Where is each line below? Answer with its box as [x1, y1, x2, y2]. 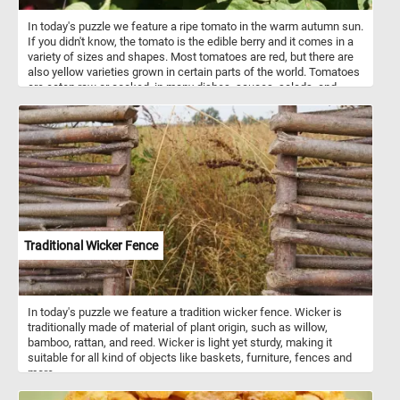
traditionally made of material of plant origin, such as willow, [28, 320, 328, 334]
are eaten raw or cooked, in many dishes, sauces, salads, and [28, 79, 337, 94]
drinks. [28, 95, 62, 109]
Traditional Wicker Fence [24, 237, 158, 253]
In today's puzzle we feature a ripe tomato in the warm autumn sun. [28, 19, 363, 33]
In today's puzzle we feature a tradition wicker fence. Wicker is [28, 304, 342, 319]
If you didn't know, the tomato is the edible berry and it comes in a [28, 34, 354, 48]
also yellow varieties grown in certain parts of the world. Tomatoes [28, 64, 360, 79]
